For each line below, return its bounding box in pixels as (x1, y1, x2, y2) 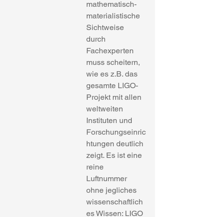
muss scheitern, (86, 58, 142, 67)
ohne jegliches (86, 186, 139, 195)
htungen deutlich (86, 139, 145, 148)
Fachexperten (86, 46, 136, 55)
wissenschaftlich (86, 197, 143, 206)
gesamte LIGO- (86, 81, 138, 90)
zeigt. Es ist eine (86, 151, 144, 160)
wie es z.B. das (86, 69, 139, 78)
